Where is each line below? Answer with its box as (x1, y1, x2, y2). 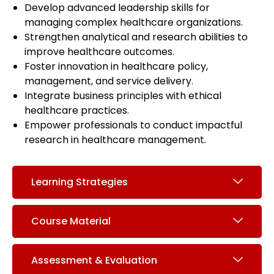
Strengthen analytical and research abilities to (24, 30, 248, 45)
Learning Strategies (31, 175, 128, 190)
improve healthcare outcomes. (24, 45, 174, 59)
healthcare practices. (24, 103, 129, 118)
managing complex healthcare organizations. (24, 15, 243, 30)
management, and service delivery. (24, 74, 193, 89)
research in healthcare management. (24, 133, 206, 147)
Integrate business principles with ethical (24, 89, 221, 103)
